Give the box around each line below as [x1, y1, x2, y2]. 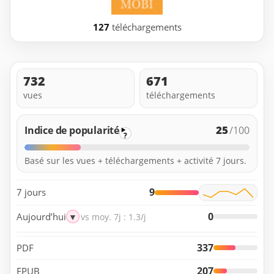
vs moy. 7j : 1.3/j [81, 210, 146, 223]
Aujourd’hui [17, 210, 66, 223]
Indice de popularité [24, 123, 119, 137]
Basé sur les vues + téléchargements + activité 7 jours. [24, 154, 246, 166]
